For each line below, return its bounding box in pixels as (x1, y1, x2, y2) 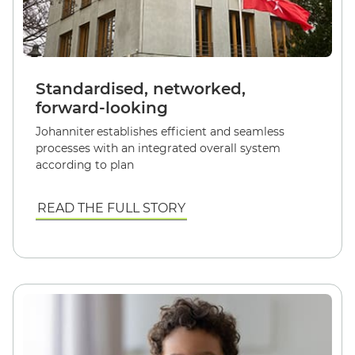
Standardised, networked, (36, 79, 246, 98)
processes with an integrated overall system (36, 141, 281, 155)
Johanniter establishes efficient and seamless (36, 124, 284, 139)
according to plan (36, 158, 134, 172)
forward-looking (36, 98, 168, 117)
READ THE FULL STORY (37, 200, 185, 216)
